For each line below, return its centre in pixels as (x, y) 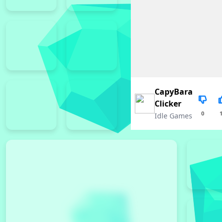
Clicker (168, 104)
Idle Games (173, 116)
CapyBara (173, 92)
